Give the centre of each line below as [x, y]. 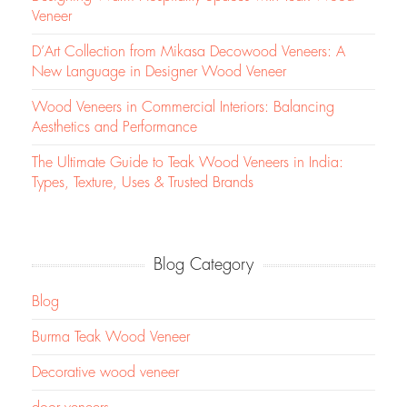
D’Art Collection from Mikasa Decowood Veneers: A [189, 52]
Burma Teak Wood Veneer [111, 338]
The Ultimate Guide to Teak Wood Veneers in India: [188, 163]
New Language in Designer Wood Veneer [159, 72]
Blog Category [203, 265]
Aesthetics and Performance [114, 128]
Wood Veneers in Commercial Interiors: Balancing [183, 108]
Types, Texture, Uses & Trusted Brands [143, 183]
